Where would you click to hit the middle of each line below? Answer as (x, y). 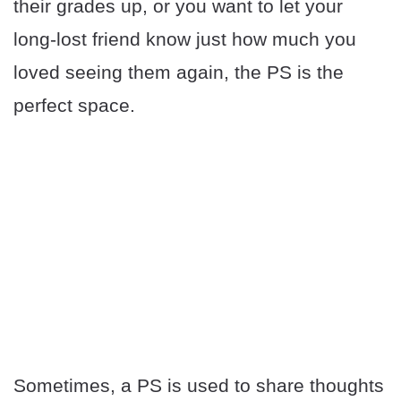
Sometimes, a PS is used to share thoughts (199, 386)
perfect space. (74, 106)
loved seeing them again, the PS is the (179, 73)
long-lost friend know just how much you (185, 39)
